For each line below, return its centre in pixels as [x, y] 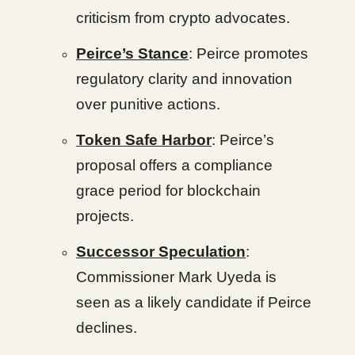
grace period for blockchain [168, 191]
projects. [105, 216]
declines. [107, 328]
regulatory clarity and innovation [184, 79]
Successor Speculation [161, 252]
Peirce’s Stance [132, 53]
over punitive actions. [148, 104]
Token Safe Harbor [144, 140]
